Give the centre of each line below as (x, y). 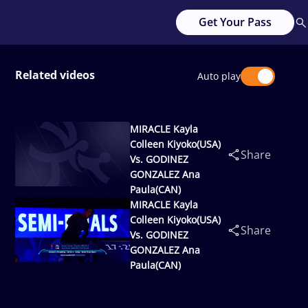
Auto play (219, 76)
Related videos (55, 75)
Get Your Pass (235, 22)
